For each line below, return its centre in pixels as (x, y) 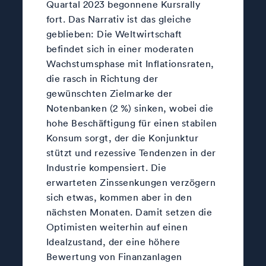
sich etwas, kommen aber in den (119, 197)
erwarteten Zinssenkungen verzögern (131, 182)
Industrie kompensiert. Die (106, 167)
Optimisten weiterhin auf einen (117, 227)
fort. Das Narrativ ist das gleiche (119, 19)
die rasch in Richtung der (102, 78)
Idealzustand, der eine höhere (113, 241)
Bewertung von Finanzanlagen (114, 256)
